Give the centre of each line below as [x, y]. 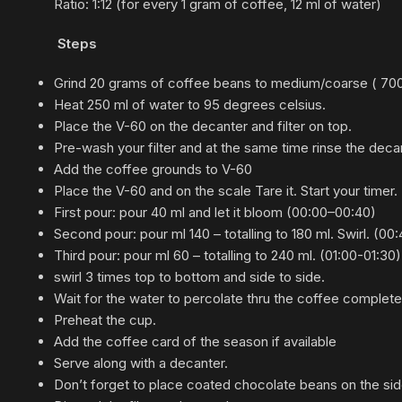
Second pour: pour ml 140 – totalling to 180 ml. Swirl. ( [216, 234]
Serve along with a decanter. [141, 363]
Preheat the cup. [105, 320]
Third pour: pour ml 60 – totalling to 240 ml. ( [189, 255]
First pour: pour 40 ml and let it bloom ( [173, 212]
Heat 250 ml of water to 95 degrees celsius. [190, 105]
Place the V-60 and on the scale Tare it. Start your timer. [226, 191]
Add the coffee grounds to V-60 [153, 169]
